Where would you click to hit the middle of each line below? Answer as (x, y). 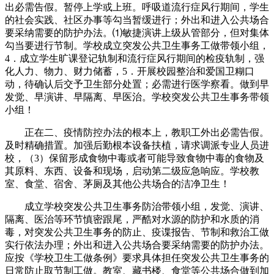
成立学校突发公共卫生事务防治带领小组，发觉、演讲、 (137, 206)
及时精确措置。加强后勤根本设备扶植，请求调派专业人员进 (137, 145)
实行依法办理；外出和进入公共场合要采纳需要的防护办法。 (137, 245)
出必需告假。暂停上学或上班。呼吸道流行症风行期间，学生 (137, 7)
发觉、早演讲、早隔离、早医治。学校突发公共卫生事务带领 (137, 97)
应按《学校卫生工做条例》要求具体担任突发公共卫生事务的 (137, 257)
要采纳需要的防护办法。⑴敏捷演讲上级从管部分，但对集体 (137, 32)
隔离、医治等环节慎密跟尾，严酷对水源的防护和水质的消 (132, 219)
